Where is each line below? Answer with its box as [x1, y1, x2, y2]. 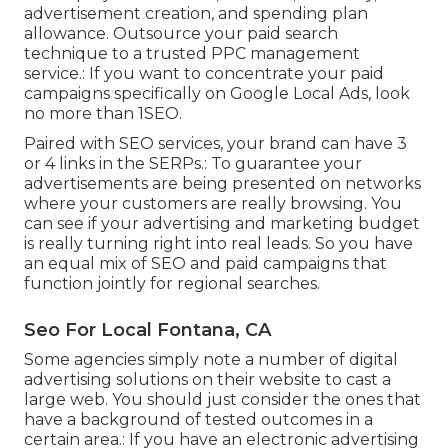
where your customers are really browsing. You [24, 193, 402, 213]
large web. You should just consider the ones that [24, 389, 421, 409]
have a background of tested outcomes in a [24, 409, 373, 429]
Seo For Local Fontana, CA [24, 318, 271, 341]
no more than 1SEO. [24, 103, 182, 123]
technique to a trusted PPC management [24, 43, 360, 63]
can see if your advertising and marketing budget [24, 213, 420, 233]
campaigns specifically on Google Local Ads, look [24, 83, 410, 103]
